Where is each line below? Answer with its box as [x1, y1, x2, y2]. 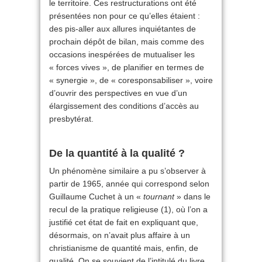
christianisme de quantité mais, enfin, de [49, 243, 198, 253]
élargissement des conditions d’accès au [49, 101, 199, 111]
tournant [143, 192, 174, 201]
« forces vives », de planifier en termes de [49, 63, 204, 72]
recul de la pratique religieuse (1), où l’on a [49, 205, 208, 214]
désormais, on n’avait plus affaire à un [49, 230, 190, 240]
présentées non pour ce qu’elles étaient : [49, 11, 200, 20]
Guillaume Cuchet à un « [49, 192, 143, 201]
